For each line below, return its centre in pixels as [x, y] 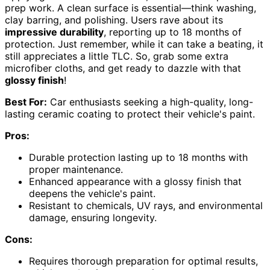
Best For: [26, 102]
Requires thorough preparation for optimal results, [143, 261]
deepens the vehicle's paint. [92, 194]
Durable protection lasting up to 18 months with [138, 158]
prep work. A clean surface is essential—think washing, [130, 8]
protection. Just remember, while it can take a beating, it [134, 44]
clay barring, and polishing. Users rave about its [114, 20]
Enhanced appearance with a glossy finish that [135, 182]
